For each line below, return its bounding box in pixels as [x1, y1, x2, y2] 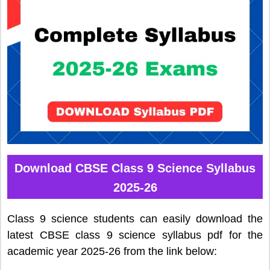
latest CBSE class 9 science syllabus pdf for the [7, 228, 263, 241]
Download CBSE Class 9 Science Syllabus [14, 161, 256, 175]
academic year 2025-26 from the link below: [7, 245, 217, 257]
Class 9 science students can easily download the [7, 212, 263, 225]
